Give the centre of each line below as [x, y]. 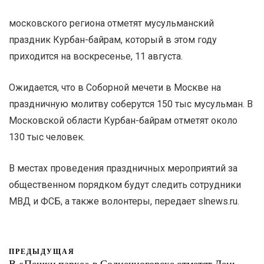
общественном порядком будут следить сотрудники [125, 184]
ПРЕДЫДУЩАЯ [42, 251]
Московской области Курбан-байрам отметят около [123, 120]
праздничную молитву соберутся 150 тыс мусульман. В [131, 104]
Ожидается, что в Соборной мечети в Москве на [115, 87]
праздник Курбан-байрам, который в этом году [113, 39]
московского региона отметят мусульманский [111, 23]
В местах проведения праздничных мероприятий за [123, 168]
